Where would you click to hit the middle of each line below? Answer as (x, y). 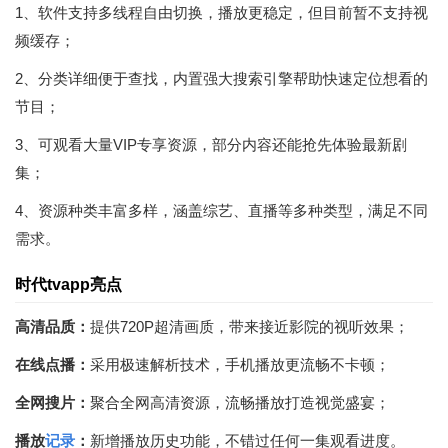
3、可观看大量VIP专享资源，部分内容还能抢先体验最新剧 (211, 144)
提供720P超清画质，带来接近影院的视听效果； (249, 326)
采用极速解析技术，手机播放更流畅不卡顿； (240, 364)
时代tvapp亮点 (68, 284)
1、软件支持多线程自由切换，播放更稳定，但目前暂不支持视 (221, 12)
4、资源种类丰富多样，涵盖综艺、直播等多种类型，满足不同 (221, 210)
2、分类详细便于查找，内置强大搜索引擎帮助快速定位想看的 (221, 78)
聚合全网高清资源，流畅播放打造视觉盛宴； (240, 402)
